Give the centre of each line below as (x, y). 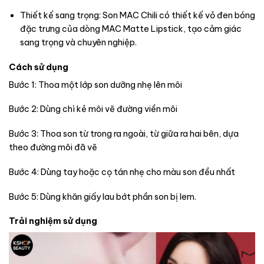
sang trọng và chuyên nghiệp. (78, 42)
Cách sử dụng (39, 67)
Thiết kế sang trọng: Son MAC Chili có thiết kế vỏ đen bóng (137, 15)
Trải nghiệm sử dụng (53, 221)
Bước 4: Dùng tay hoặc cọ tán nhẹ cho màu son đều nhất (122, 172)
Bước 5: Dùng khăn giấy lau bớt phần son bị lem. (103, 197)
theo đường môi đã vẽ (53, 148)
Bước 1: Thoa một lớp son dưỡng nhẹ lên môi (95, 85)
